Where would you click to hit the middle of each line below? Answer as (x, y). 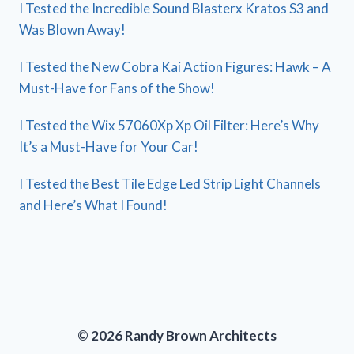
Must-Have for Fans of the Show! (117, 88)
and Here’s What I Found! (93, 205)
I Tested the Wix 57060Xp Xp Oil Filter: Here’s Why (169, 125)
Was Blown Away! (72, 29)
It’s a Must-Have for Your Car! (109, 146)
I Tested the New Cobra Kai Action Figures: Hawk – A (175, 66)
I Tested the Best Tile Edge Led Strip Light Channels (170, 183)
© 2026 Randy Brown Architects (177, 336)
